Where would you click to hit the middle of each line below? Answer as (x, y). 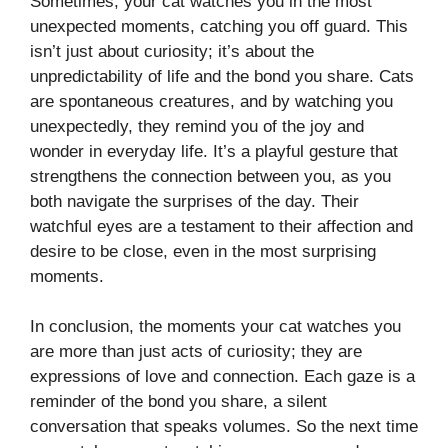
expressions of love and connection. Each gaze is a (222, 377)
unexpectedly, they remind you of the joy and (197, 126)
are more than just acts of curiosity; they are (196, 352)
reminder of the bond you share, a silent (178, 402)
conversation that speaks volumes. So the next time (224, 427)
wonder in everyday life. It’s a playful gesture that (214, 151)
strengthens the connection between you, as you (210, 176)
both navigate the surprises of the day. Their (194, 201)
